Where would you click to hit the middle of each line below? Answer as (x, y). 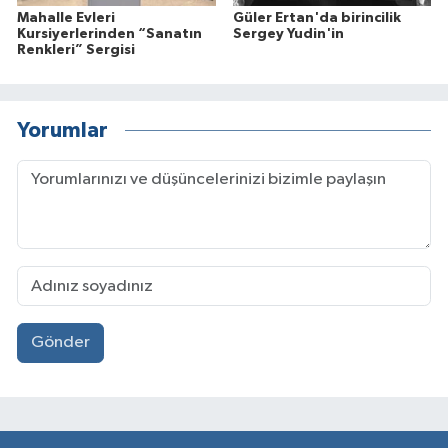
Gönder (60, 343)
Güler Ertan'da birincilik (316, 18)
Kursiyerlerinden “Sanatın (109, 34)
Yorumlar (62, 130)
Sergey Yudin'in (288, 34)
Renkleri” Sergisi (76, 50)
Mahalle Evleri (66, 18)
